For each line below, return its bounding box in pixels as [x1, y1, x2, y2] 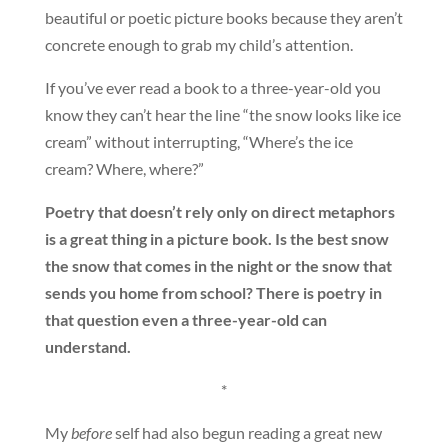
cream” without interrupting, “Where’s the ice [44, 131, 353, 151]
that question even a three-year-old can [44, 309, 327, 329]
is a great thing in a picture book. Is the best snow [44, 228, 389, 248]
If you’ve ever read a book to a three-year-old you [44, 77, 381, 97]
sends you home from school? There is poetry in [44, 282, 382, 302]
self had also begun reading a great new [111, 422, 382, 442]
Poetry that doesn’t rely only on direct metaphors [44, 201, 395, 221]
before [70, 422, 112, 442]
